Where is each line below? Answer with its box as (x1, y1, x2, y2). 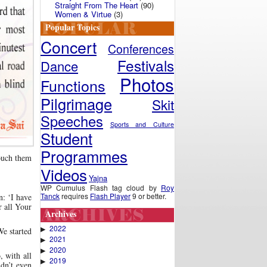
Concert (41, 35, 97, 58)
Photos (120, 72, 174, 97)
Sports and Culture (110, 120, 175, 129)
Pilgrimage (41, 93, 112, 114)
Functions (41, 74, 105, 96)
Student (41, 127, 92, 149)
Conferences (108, 41, 174, 57)
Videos (41, 163, 87, 185)
